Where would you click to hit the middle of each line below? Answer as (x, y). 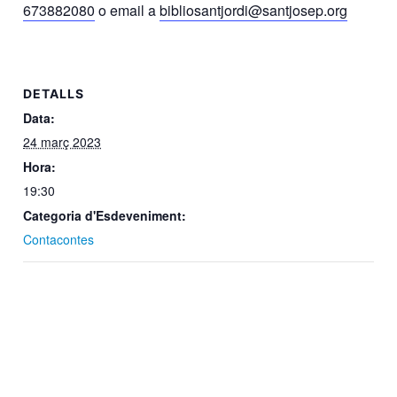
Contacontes (59, 239)
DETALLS (54, 93)
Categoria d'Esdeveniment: (105, 215)
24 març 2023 (62, 141)
